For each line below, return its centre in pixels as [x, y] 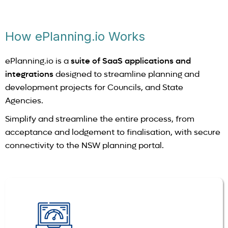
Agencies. [24, 101]
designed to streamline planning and [126, 74]
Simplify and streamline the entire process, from [100, 119]
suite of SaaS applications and [131, 61]
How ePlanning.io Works [75, 36]
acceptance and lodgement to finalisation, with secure [113, 132]
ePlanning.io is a [38, 61]
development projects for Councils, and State [94, 87]
